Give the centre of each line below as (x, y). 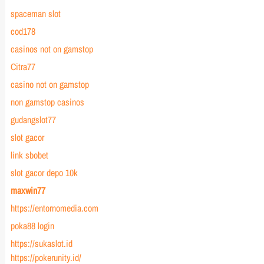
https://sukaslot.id (41, 243)
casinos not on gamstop (52, 49)
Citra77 (23, 67)
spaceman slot (35, 14)
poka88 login (32, 226)
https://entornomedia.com (54, 208)
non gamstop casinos (47, 102)
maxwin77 (28, 190)
